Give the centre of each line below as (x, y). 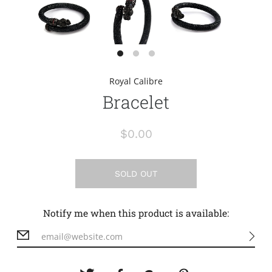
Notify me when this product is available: (136, 213)
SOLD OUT (136, 173)
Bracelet (136, 102)
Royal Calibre (136, 81)
